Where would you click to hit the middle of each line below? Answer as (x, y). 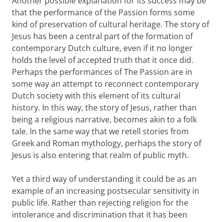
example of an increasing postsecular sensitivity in (106, 191)
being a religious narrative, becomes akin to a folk (104, 119)
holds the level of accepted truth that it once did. (103, 60)
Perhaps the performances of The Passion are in (102, 72)
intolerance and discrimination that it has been (100, 214)
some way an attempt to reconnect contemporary (105, 83)
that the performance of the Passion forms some (103, 12)
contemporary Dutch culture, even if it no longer (102, 48)
